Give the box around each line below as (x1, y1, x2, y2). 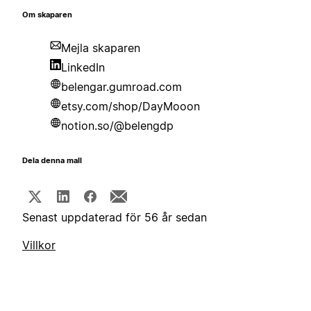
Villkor (22, 238, 56, 253)
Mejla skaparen (61, 41, 140, 56)
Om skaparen (22, 10, 72, 20)
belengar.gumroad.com (61, 80, 182, 94)
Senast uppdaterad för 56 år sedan (22, 210, 207, 225)
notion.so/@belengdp (61, 119, 174, 133)
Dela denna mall (22, 156, 82, 166)
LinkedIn (61, 60, 105, 75)
